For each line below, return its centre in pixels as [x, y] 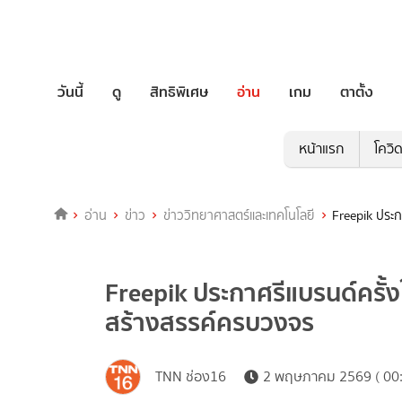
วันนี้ [70, 92]
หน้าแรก [321, 149]
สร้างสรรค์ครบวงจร [210, 323]
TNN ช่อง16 [191, 377]
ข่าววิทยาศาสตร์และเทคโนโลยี [239, 216]
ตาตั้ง [357, 92]
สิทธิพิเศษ [179, 92]
